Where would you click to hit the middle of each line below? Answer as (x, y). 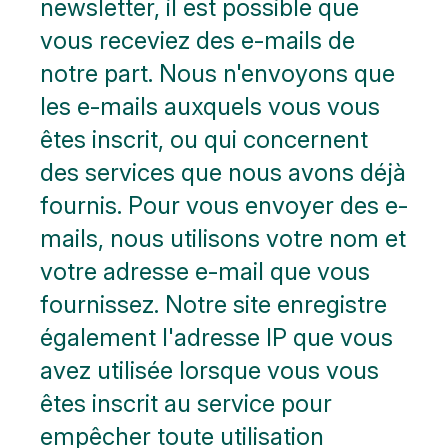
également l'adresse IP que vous (216, 337)
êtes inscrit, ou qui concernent (204, 139)
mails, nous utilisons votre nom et (223, 238)
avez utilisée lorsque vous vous (209, 370)
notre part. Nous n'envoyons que (217, 73)
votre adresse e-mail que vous (205, 271)
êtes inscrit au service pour (186, 403)
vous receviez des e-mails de (197, 40)
